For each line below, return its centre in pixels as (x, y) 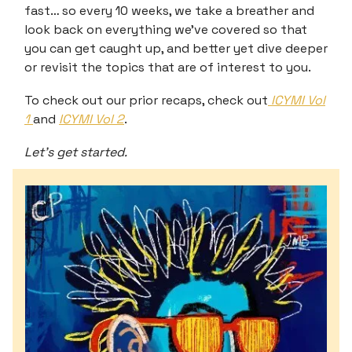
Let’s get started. (76, 152)
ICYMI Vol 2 (92, 119)
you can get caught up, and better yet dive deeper (176, 48)
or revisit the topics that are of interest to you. (168, 67)
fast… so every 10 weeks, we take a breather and (169, 11)
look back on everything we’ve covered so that (166, 29)
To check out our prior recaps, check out (146, 100)
